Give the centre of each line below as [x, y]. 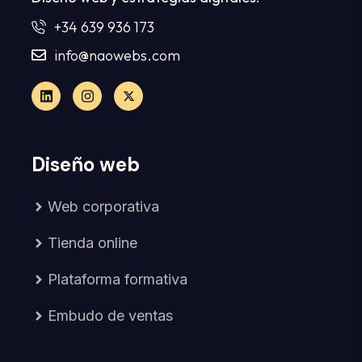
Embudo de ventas [110, 315]
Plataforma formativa [117, 279]
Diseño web [86, 164]
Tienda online [92, 242]
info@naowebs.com [117, 55]
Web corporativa [103, 206]
